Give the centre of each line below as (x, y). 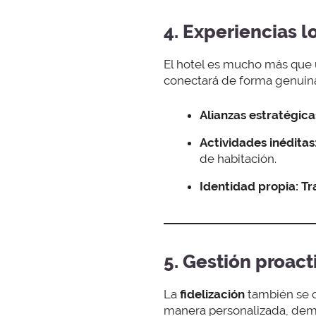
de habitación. (238, 158)
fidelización (214, 294)
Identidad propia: (249, 186)
